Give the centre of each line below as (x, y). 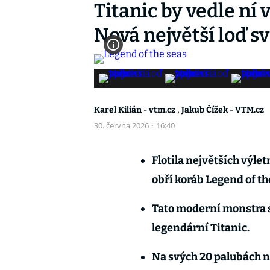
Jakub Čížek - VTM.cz (223, 110)
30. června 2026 (122, 125)
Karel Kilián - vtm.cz (136, 110)
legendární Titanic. (201, 228)
